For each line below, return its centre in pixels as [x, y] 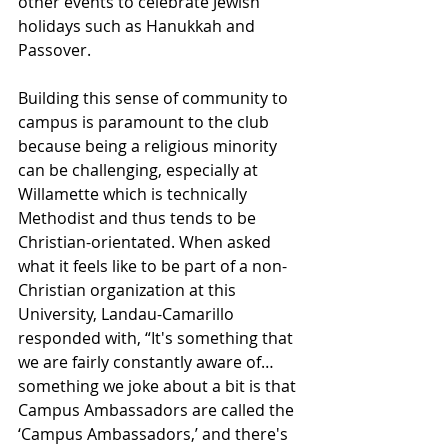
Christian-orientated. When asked [146, 241]
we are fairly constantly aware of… [146, 361]
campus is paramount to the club [145, 121]
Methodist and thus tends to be [139, 217]
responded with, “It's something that [157, 337]
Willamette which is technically [134, 193]
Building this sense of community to [155, 97]
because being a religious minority [149, 145]
